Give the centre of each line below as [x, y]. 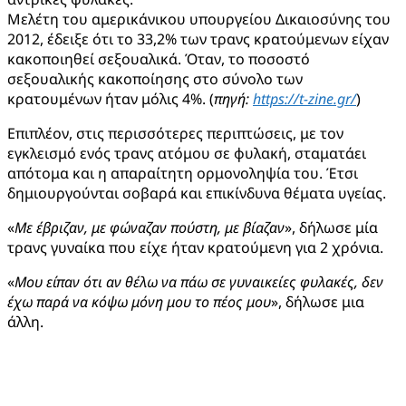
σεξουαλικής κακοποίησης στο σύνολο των [155, 78]
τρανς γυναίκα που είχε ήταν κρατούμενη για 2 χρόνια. [195, 247]
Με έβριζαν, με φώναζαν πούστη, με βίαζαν [150, 227]
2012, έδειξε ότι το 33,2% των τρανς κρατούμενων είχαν [198, 39]
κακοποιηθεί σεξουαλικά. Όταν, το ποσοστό [159, 58]
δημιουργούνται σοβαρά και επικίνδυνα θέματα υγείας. [197, 193]
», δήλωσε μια [318, 301]
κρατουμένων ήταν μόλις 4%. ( [111, 98]
